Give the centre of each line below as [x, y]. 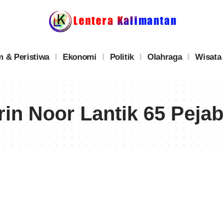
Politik [122, 57]
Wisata [208, 57]
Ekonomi [79, 57]
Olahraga [165, 57]
